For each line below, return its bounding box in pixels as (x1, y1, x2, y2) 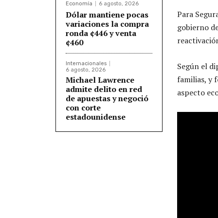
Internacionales (66, 60, 107, 67)
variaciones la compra (66, 18, 149, 29)
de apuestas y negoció (66, 92, 148, 104)
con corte (66, 102, 101, 113)
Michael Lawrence (66, 74, 134, 85)
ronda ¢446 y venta (66, 27, 136, 38)
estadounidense (66, 111, 126, 122)
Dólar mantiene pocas (66, 9, 148, 20)
